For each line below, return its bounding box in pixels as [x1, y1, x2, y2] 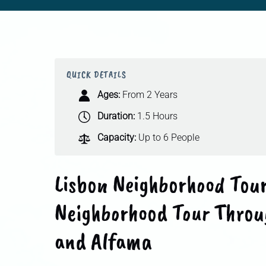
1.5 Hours [137, 110, 178, 122]
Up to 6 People [138, 132, 199, 144]
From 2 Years [122, 89, 178, 101]
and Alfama [55, 226, 152, 256]
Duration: [97, 110, 135, 122]
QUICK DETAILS [66, 69, 126, 81]
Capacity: [97, 132, 136, 144]
